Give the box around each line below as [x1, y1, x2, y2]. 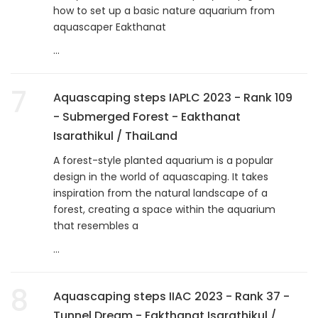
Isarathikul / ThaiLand [53, 127, 177, 144]
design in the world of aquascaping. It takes [53, 169, 268, 184]
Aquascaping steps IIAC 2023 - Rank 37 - [53, 287, 290, 305]
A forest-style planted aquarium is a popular [53, 153, 273, 168]
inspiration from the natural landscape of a [53, 185, 268, 200]
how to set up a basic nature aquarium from [53, 3, 275, 18]
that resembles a [53, 218, 138, 233]
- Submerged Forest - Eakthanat [53, 108, 241, 125]
